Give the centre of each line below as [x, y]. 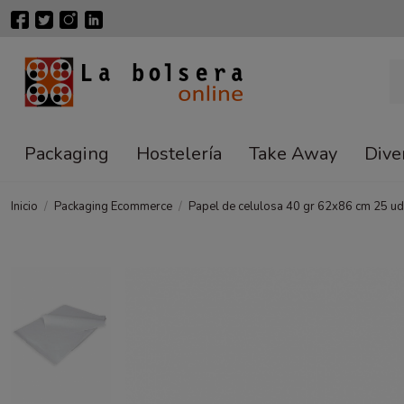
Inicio [24, 206]
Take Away [293, 153]
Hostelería [179, 153]
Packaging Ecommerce [113, 206]
